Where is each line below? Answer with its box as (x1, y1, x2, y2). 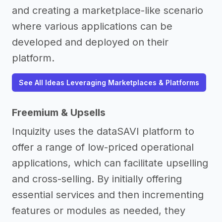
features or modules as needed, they (12, 205, 185, 217)
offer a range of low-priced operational (12, 141, 194, 153)
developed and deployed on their (12, 36, 168, 48)
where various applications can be (12, 20, 172, 32)
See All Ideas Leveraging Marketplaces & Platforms (19, 78, 199, 87)
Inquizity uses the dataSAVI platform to (12, 125, 194, 137)
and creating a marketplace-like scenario (12, 4, 203, 16)
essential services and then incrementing (12, 189, 204, 201)
